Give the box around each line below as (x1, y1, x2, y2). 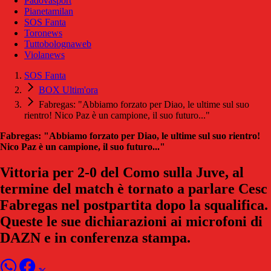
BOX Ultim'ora (39, 85, 98, 96)
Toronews (24, 28, 62, 39)
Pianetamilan (24, 6, 73, 17)
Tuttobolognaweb (24, 39, 91, 50)
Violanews (24, 50, 65, 60)
